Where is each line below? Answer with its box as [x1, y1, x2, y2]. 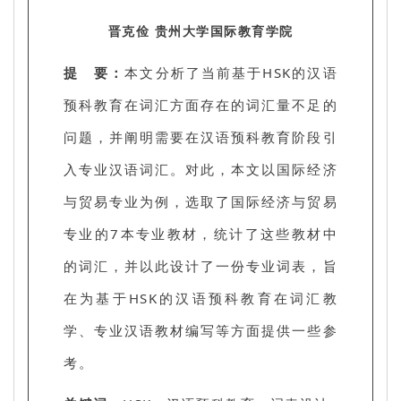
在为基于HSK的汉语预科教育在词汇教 [64, 288, 337, 307]
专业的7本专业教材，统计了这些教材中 [64, 224, 337, 243]
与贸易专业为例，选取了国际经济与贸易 [64, 192, 337, 210]
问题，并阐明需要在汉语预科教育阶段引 [64, 127, 337, 146]
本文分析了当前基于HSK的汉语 [124, 63, 337, 81]
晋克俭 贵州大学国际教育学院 [107, 21, 294, 39]
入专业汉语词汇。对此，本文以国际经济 [64, 159, 337, 178]
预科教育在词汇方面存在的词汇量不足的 [64, 95, 337, 114]
